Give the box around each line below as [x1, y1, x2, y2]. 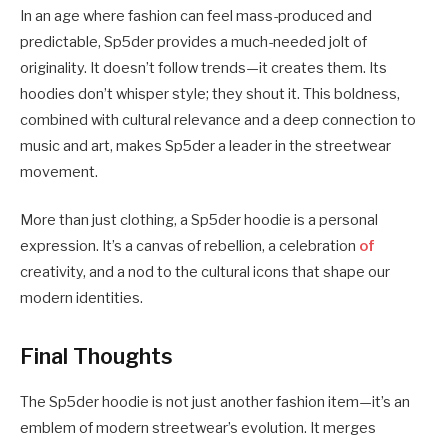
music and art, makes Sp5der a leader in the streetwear [20, 137, 391, 156]
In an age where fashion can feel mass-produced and [20, 7, 372, 26]
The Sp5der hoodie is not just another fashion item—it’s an [20, 392, 410, 411]
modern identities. [20, 289, 143, 308]
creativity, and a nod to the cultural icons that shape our [20, 263, 390, 282]
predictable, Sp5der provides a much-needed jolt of [20, 33, 367, 52]
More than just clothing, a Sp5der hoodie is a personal [20, 211, 378, 230]
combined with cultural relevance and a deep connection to [20, 111, 416, 130]
